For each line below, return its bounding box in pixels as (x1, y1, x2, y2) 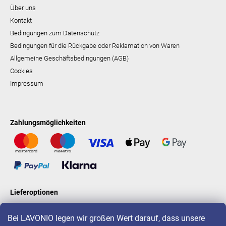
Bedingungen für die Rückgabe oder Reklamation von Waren (10, 42, 180, 50)
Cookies (10, 67, 33, 75)
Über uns (10, 4, 36, 12)
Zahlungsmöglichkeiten (10, 119, 86, 127)
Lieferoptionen (10, 188, 58, 197)
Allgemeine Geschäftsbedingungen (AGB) (10, 54, 129, 63)
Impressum (10, 80, 43, 88)
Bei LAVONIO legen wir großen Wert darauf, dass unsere (8, 213, 205, 223)
